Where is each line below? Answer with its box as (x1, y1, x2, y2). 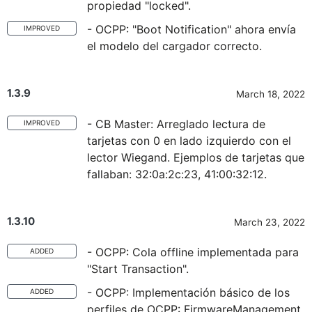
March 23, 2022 (234, 217, 305, 228)
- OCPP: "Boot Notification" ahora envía (87, 22, 296, 36)
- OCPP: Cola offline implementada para (87, 245, 299, 259)
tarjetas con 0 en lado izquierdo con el (87, 134, 291, 148)
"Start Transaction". (87, 262, 189, 276)
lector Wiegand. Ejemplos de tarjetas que (87, 150, 304, 164)
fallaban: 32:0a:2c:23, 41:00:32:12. (87, 167, 267, 181)
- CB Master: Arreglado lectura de (87, 117, 265, 131)
